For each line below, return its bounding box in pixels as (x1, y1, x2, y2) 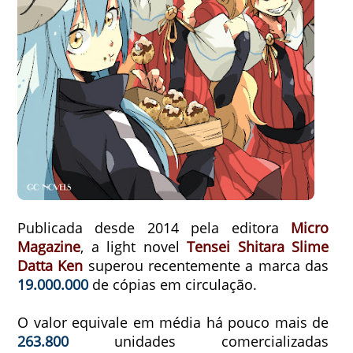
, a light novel (80, 237, 188, 257)
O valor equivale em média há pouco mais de (17, 313, 329, 333)
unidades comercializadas (69, 332, 329, 351)
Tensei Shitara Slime (187, 237, 329, 257)
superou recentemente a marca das (83, 256, 329, 276)
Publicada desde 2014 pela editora (17, 218, 292, 238)
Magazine (17, 237, 80, 257)
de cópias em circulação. (88, 275, 257, 295)
